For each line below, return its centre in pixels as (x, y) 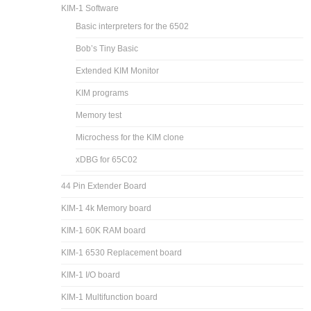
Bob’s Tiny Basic (107, 48)
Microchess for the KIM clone (130, 137)
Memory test (99, 115)
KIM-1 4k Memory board (107, 208)
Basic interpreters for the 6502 (133, 26)
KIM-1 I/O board (91, 275)
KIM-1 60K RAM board (104, 230)
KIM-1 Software (90, 8)
